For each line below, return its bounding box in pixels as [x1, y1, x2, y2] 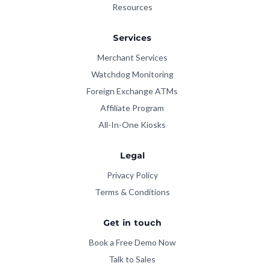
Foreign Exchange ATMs [86, 86, 178, 97]
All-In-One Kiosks [98, 119, 166, 130]
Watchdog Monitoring [91, 69, 174, 80]
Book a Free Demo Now [88, 237, 176, 248]
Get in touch [103, 219, 162, 228]
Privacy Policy [106, 170, 158, 181]
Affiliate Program [100, 103, 164, 113]
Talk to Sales [109, 254, 156, 265]
